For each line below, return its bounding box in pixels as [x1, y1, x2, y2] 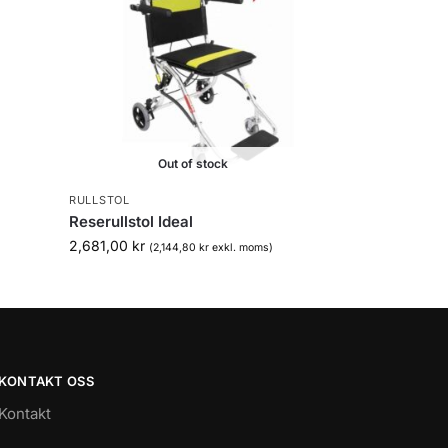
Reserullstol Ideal [69, 211, 194, 231]
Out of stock [158, 155, 229, 171]
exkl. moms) [209, 240, 274, 254]
